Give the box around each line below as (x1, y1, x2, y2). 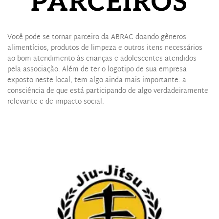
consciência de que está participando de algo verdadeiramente (7, 85, 208, 97)
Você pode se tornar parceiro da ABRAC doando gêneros (7, 31, 186, 44)
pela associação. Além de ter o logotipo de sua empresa (7, 63, 187, 76)
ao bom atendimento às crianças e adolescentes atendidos (7, 52, 197, 65)
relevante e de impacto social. (7, 95, 104, 108)
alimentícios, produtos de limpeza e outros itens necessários (7, 42, 202, 54)
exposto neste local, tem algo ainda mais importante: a (7, 74, 186, 87)
